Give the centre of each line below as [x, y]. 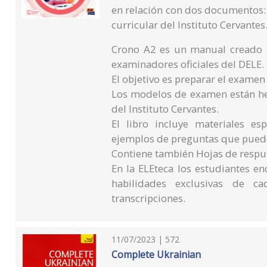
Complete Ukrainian [156, 255]
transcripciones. [149, 198]
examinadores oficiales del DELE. [188, 64]
